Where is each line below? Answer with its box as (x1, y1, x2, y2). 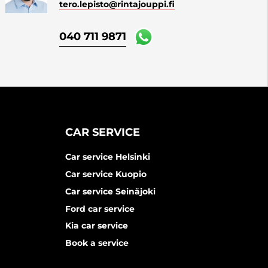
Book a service (65, 237, 129, 249)
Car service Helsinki (65, 151, 151, 163)
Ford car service (65, 203, 135, 214)
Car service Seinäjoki (65, 185, 156, 197)
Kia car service (65, 220, 129, 232)
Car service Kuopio (65, 168, 147, 179)
